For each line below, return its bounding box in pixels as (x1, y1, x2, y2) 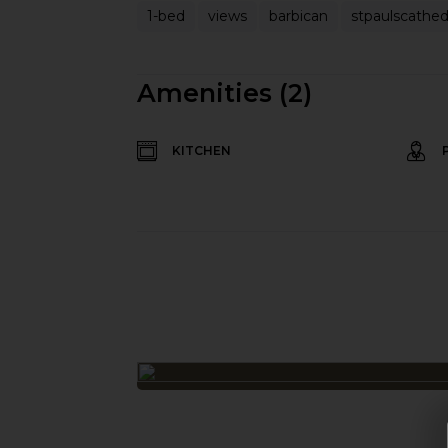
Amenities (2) (137, 78, 312, 108)
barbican (269, 6, 328, 25)
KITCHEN (172, 143, 231, 158)
